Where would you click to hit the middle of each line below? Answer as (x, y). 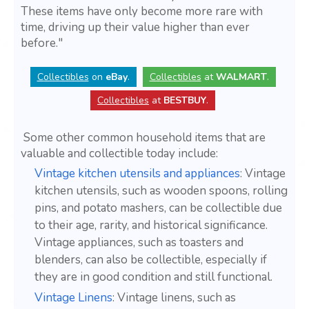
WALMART (241, 77)
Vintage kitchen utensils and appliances (137, 174)
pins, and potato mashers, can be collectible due (158, 208)
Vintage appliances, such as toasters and (139, 243)
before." (42, 43)
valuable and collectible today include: (119, 154)
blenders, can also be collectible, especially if (151, 260)
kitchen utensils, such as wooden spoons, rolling (161, 191)
